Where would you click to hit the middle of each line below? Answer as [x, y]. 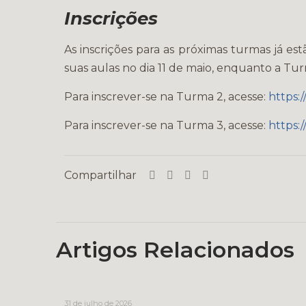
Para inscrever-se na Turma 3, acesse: [166, 125]
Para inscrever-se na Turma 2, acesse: [166, 97]
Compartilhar [100, 175]
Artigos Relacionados [175, 250]
